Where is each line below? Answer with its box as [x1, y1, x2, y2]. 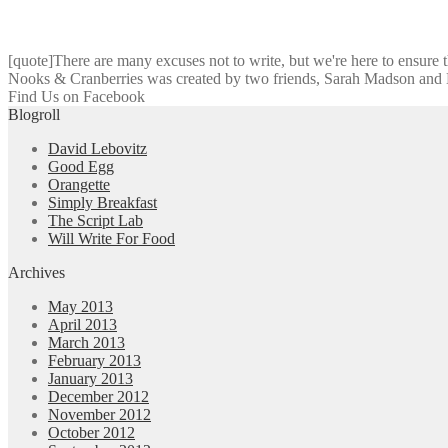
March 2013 [48, 333, 125, 351]
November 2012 [48, 405, 151, 423]
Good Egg [48, 157, 114, 175]
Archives [8, 263, 65, 281]
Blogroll [8, 105, 60, 123]
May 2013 [48, 297, 113, 315]
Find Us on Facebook [8, 87, 145, 105]
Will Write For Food [48, 229, 175, 247]
